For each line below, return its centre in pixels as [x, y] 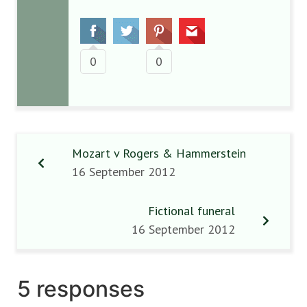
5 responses [81, 289]
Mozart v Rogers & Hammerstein [159, 153]
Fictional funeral [192, 211]
